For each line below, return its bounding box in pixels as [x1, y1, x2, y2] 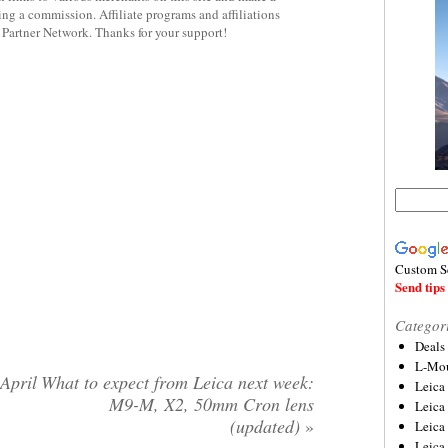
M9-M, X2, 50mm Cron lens [109, 392, 314, 416]
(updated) [230, 414, 305, 438]
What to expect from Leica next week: [41, 370, 314, 394]
